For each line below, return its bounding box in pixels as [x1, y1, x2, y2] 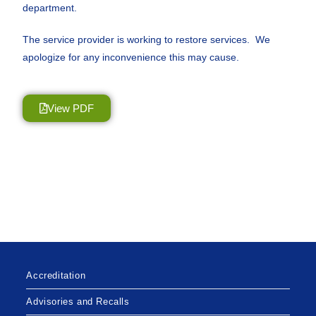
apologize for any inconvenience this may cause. [23, 51, 240, 63]
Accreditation [26, 270, 86, 281]
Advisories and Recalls [26, 296, 130, 307]
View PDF [47, 102, 95, 114]
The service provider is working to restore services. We [23, 34, 271, 45]
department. [23, 2, 78, 13]
